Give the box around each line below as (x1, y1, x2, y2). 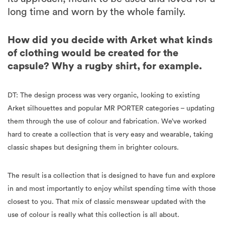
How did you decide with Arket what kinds (8, 35, 212, 46)
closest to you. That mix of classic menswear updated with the (8, 198, 206, 206)
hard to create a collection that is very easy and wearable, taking (8, 131, 213, 139)
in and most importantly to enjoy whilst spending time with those (8, 185, 216, 193)
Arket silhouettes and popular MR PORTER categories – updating (8, 105, 214, 113)
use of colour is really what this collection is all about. (8, 211, 179, 219)
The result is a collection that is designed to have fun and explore (8, 172, 215, 180)
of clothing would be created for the (8, 48, 178, 59)
